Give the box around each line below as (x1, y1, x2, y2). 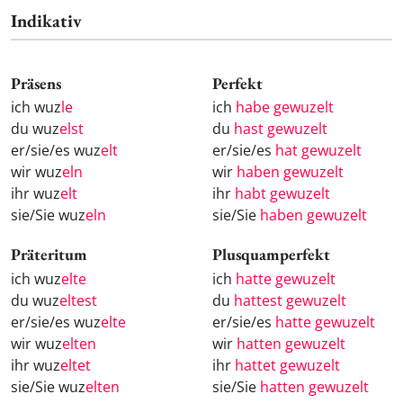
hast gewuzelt (234, 119, 327, 139)
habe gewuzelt (236, 97, 334, 118)
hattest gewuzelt (234, 290, 346, 310)
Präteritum (11, 244, 87, 265)
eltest (59, 290, 97, 310)
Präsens (11, 72, 61, 94)
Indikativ (11, 8, 82, 32)
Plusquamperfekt (212, 244, 330, 265)
